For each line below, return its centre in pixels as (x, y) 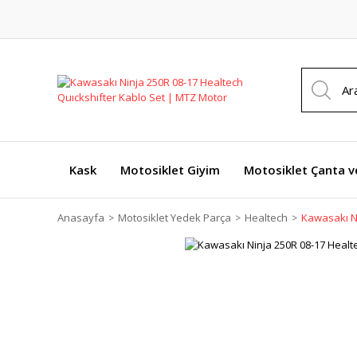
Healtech (266, 218)
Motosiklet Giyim (170, 170)
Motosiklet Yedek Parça (175, 218)
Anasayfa (81, 218)
